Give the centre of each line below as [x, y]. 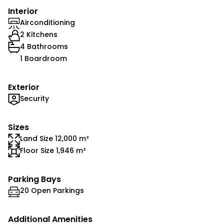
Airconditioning [47, 22]
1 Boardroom [43, 58]
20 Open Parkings [52, 190]
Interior [23, 11]
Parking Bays [34, 179]
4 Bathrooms [44, 46]
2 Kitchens [39, 34]
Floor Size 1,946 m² [53, 150]
